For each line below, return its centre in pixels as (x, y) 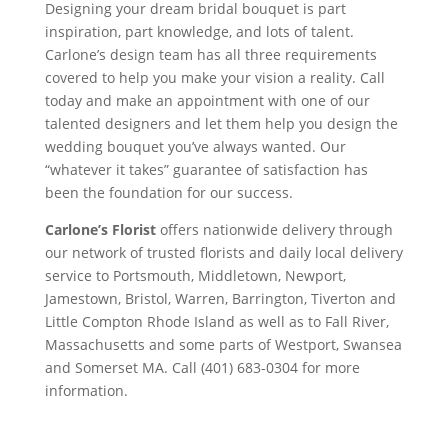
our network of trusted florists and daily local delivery (223, 252)
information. (86, 390)
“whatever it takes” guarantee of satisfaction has (206, 169)
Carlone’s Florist (100, 229)
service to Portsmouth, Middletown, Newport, (195, 275)
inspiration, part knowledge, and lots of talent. (199, 31)
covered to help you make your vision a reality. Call (214, 77)
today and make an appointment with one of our (207, 100)
